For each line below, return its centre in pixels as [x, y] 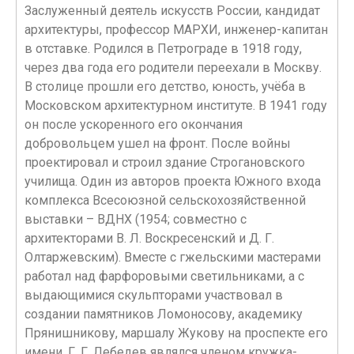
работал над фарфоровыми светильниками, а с [164, 276]
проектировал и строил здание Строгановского [165, 162]
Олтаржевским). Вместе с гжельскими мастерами [173, 257]
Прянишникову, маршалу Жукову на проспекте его [176, 333]
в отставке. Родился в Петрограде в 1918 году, [163, 49]
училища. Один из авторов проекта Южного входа [173, 181]
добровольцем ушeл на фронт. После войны [158, 143]
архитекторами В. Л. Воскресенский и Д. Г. [149, 238]
